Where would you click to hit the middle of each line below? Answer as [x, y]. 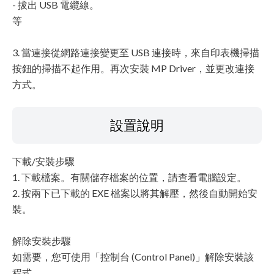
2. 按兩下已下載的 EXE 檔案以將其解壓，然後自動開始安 [135, 193]
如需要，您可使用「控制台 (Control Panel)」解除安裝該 [133, 257]
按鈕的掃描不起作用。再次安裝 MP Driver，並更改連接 [133, 68]
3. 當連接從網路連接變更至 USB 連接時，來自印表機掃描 [136, 52]
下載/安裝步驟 [43, 161]
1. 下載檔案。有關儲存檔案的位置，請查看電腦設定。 [129, 177]
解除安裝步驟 [42, 241]
